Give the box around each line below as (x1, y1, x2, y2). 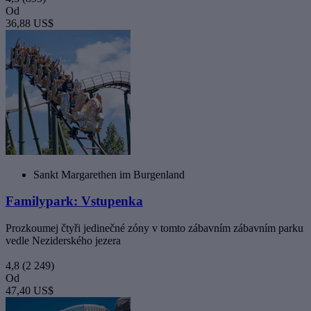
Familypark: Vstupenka (6, 194, 143, 209)
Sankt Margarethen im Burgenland (33, 168, 185, 180)
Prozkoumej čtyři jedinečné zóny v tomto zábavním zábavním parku (6, 221, 303, 234)
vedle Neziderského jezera (6, 234, 121, 246)
